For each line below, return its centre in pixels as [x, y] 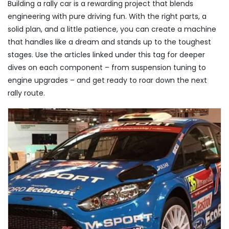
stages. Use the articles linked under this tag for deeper [106, 55]
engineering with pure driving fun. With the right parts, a [107, 16]
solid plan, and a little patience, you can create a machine [112, 29]
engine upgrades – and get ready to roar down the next [107, 80]
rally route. [26, 93]
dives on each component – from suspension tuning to [107, 67]
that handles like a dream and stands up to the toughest [109, 42]
